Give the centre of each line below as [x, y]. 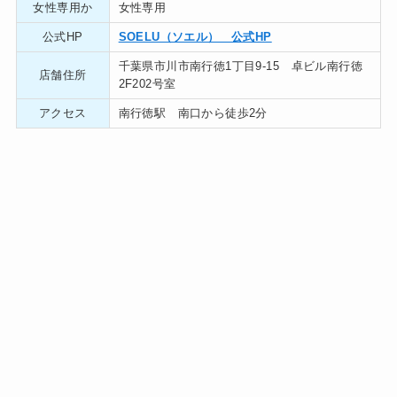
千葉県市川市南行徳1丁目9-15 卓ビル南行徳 [240, 66]
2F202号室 [147, 84]
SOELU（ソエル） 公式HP [195, 37]
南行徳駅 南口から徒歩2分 [193, 113]
